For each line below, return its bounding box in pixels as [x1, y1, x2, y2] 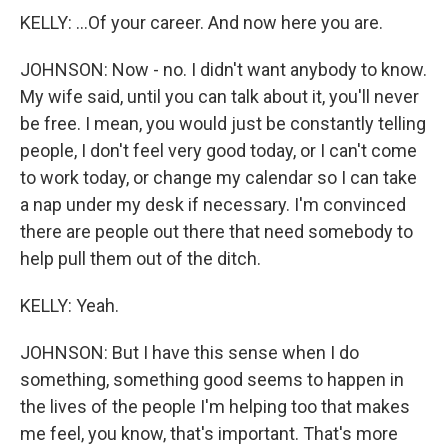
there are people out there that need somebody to [20, 221, 413, 242]
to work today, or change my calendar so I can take [20, 167, 417, 188]
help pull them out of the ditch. [20, 248, 261, 269]
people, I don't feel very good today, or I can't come [20, 140, 417, 161]
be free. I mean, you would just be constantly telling [20, 113, 426, 134]
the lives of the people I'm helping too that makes [20, 396, 410, 417]
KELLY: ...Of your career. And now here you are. [20, 12, 383, 33]
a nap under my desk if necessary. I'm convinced [20, 194, 406, 215]
